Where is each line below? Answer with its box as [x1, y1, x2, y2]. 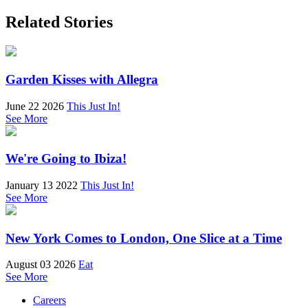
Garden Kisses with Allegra [5, 71, 158, 87]
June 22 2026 [5, 100, 64, 112]
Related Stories [5, 13, 113, 32]
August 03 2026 [5, 258, 76, 271]
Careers [33, 294, 66, 307]
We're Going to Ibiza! [5, 151, 126, 166]
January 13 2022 [5, 179, 78, 191]
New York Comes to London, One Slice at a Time [5, 230, 282, 245]
